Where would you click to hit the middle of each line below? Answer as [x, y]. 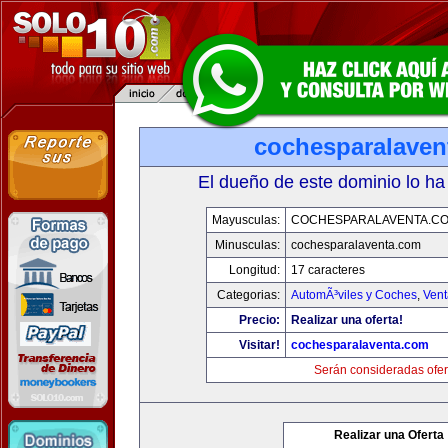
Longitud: [254, 270]
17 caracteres [327, 270]
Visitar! [259, 345]
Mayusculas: [245, 220]
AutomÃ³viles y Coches [353, 295]
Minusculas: [247, 245]
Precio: [259, 320]
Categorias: [248, 295]
